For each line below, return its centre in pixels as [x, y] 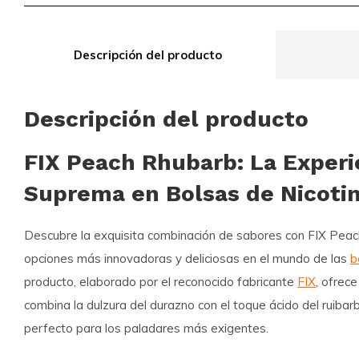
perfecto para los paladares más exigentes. [146, 328]
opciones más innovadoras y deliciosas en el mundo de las [187, 258]
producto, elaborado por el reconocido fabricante [161, 281]
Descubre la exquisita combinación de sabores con [166, 235]
